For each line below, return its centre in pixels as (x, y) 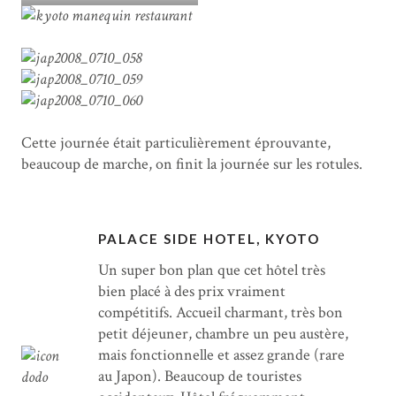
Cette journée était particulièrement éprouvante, (176, 143)
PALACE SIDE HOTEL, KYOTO (209, 239)
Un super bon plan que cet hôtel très (212, 270)
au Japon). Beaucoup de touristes (200, 377)
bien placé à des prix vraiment (192, 292)
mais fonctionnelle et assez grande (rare (222, 355)
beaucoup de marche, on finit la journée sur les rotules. (192, 164)
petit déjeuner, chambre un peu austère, (224, 334)
